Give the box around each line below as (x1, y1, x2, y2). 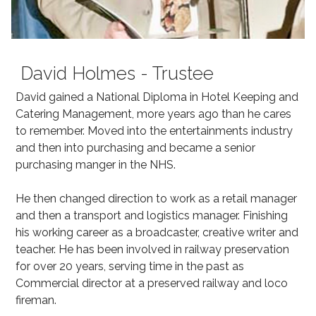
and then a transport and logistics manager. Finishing (16, 208, 288, 222)
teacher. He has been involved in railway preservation (16, 242, 289, 256)
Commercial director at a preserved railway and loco (16, 276, 288, 290)
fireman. (16, 293, 56, 307)
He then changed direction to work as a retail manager (16, 191, 297, 205)
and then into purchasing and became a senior (16, 140, 255, 154)
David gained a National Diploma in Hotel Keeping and (16, 90, 298, 104)
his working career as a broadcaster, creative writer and (16, 225, 298, 239)
